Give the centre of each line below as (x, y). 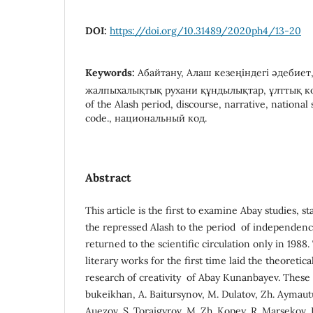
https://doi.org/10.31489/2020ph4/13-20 (205, 30)
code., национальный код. (146, 118)
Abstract (108, 177)
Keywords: (111, 72)
